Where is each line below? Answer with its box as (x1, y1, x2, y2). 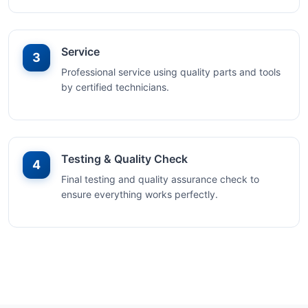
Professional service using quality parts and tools (61, 66, 280, 78)
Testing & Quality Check (61, 152, 188, 166)
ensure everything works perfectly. (61, 188, 218, 200)
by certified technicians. (61, 81, 169, 93)
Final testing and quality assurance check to (61, 173, 259, 185)
